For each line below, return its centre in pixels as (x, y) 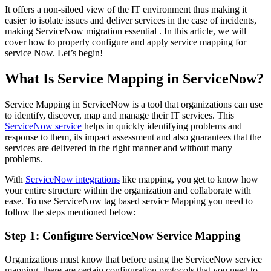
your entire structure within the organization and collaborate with (128, 191)
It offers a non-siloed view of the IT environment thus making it (126, 10)
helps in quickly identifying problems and (162, 126)
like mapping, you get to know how (189, 180)
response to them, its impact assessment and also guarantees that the (133, 137)
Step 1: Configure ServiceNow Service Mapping (123, 235)
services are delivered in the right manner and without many (119, 148)
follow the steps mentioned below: (70, 212)
